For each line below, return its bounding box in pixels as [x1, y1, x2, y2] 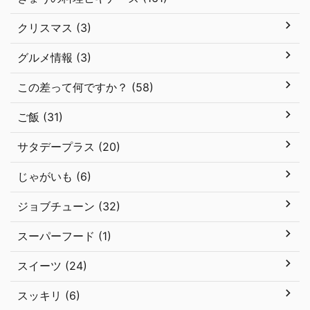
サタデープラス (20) [17, 140, 120, 154]
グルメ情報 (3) [17, 51, 91, 64]
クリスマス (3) [17, 21, 91, 35]
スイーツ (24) [17, 259, 87, 273]
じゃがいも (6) [17, 170, 91, 183]
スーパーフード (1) [17, 229, 111, 243]
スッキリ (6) [17, 289, 80, 302]
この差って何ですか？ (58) [17, 80, 154, 94]
